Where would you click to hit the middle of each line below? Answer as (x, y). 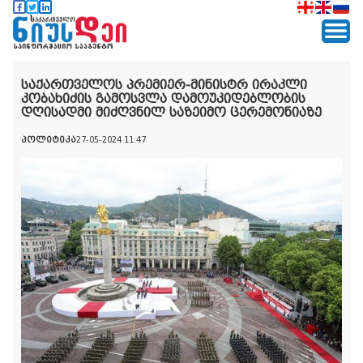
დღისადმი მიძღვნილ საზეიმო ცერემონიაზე (171, 112)
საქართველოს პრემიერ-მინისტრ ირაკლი (164, 85)
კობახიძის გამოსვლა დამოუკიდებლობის (163, 98)
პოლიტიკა (49, 139)
